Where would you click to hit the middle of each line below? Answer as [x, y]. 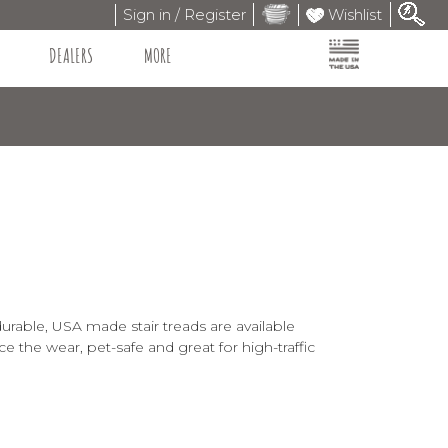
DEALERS [70, 55]
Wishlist [352, 14]
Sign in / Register [184, 14]
